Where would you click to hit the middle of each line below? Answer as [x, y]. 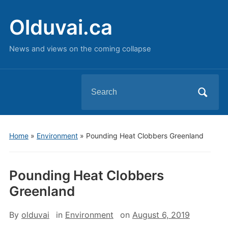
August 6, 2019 [161, 215]
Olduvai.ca [61, 27]
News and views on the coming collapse [80, 49]
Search [94, 82]
